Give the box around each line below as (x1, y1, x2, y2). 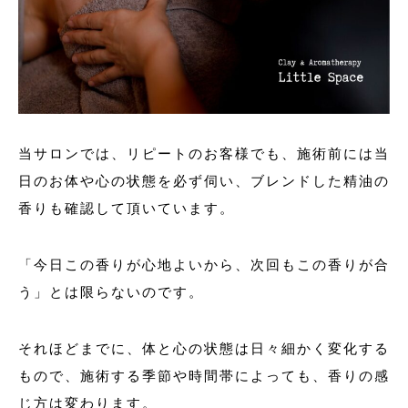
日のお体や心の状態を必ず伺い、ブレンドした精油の (18, 172, 390, 189)
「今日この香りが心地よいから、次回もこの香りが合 (18, 256, 390, 272)
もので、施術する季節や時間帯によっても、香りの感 (18, 367, 390, 383)
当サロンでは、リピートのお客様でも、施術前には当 (18, 145, 390, 161)
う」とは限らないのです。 (18, 283, 204, 300)
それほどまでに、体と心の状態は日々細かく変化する (18, 340, 390, 356)
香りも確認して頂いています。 (18, 199, 235, 216)
